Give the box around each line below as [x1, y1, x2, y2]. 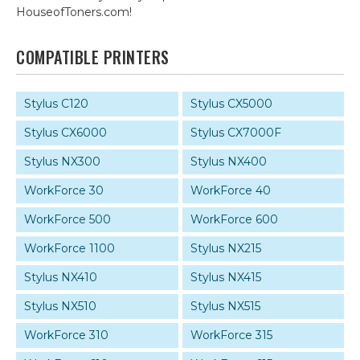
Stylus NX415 [190, 270, 261, 284]
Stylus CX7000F [190, 125, 281, 140]
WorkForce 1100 [24, 241, 115, 256]
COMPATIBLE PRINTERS [16, 45, 170, 69]
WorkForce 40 [190, 183, 271, 198]
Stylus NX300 [24, 154, 100, 169]
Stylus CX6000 [24, 125, 107, 140]
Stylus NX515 [190, 299, 260, 313]
